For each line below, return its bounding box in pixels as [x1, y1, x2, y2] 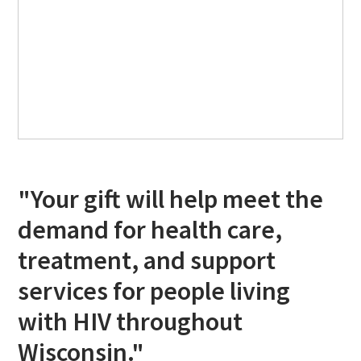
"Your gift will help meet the [18, 183, 324, 216]
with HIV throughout [18, 305, 243, 338]
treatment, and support [18, 244, 276, 277]
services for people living [18, 275, 291, 308]
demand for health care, [18, 214, 283, 247]
